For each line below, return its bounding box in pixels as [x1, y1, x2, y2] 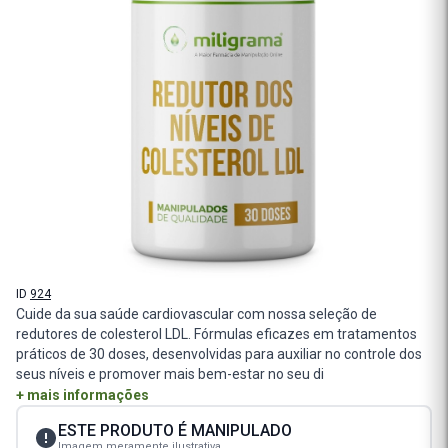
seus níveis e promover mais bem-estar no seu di [16, 365, 324, 382]
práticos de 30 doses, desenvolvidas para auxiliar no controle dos [16, 345, 422, 362]
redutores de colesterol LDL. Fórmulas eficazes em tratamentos [16, 325, 417, 342]
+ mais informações [16, 386, 149, 403]
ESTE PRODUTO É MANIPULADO [57, 421, 292, 441]
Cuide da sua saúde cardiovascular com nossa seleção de [16, 305, 377, 322]
